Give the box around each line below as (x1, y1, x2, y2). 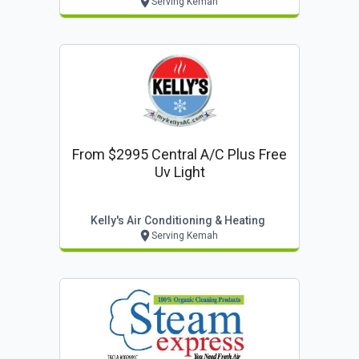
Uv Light (154, 163, 205, 180)
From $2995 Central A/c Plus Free (72, 145, 287, 163)
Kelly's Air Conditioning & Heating (91, 213, 265, 227)
